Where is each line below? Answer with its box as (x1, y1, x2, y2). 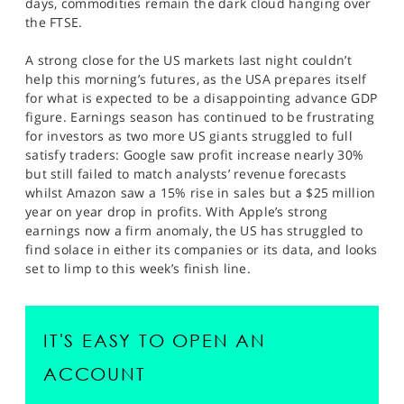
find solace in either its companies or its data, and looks (25, 241, 378, 258)
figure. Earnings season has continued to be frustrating (25, 108, 375, 125)
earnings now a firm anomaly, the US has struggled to (25, 222, 363, 239)
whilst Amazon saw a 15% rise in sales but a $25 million (25, 184, 376, 201)
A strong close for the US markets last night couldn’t (25, 51, 352, 69)
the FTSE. (25, 14, 83, 31)
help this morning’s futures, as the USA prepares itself (25, 70, 367, 87)
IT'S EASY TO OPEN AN (43, 330, 267, 351)
